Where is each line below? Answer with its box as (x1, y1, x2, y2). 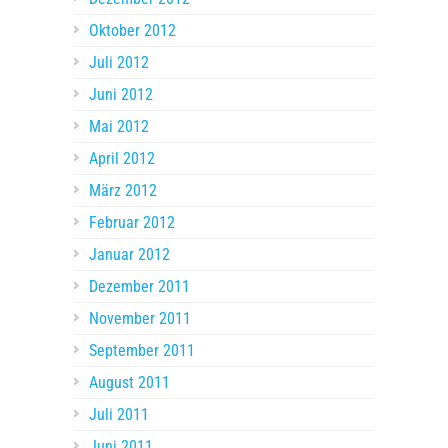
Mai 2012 (89, 117, 149, 137)
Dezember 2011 (89, 277, 190, 297)
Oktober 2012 (89, 21, 176, 41)
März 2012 (89, 181, 157, 201)
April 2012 (89, 149, 155, 169)
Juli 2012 (89, 53, 149, 73)
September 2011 (89, 341, 195, 361)
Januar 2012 (89, 245, 170, 265)
